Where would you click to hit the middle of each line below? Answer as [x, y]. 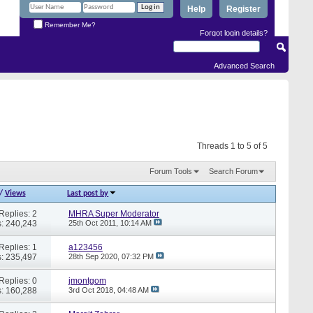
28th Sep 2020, [95, 256]
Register [243, 9]
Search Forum [233, 171]
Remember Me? [69, 24]
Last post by [88, 193]
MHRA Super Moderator [114, 213]
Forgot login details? [234, 32]
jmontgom [87, 281]
